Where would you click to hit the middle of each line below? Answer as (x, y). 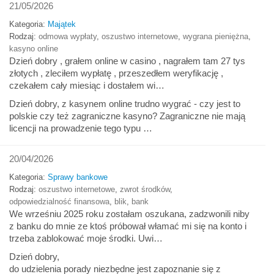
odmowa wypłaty (68, 36)
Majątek (62, 24)
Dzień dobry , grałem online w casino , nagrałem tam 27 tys (127, 61)
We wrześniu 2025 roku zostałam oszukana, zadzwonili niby (129, 213)
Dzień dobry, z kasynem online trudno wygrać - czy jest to (125, 103)
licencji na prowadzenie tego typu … (81, 128)
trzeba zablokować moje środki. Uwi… (86, 238)
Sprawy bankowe (78, 177)
